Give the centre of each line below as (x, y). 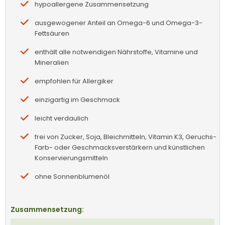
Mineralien (52, 62)
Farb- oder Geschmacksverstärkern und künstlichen (120, 147)
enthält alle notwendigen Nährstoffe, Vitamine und (116, 52)
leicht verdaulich (62, 118)
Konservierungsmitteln (71, 158)
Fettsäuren (52, 33)
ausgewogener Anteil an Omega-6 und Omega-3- (119, 23)
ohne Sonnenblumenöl (72, 176)
